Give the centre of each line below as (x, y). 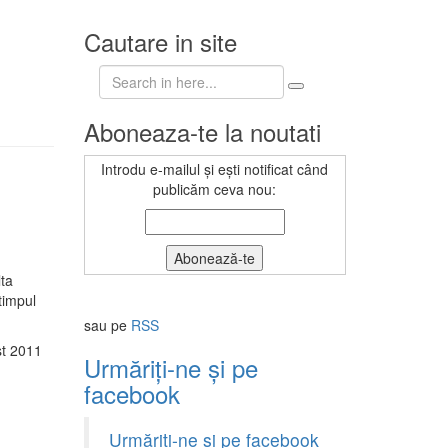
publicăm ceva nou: (215, 189)
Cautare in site (160, 41)
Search (120, 74)
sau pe (107, 325)
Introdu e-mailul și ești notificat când (215, 169)
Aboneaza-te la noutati (202, 131)
